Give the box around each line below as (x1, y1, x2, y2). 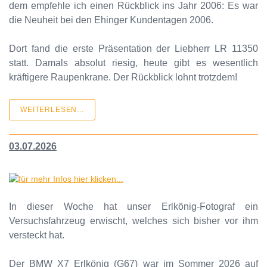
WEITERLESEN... (20, 105, 84, 114)
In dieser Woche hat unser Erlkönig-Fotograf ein (9, 201, 258, 212)
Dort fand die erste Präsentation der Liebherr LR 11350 (9, 43, 258, 54)
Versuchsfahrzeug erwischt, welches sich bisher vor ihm (9, 215, 258, 226)
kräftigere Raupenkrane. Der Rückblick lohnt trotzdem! (9, 72, 237, 82)
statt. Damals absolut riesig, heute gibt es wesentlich (9, 57, 258, 68)
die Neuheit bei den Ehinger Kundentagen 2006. (9, 14, 213, 25)
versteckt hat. (9, 229, 64, 240)
